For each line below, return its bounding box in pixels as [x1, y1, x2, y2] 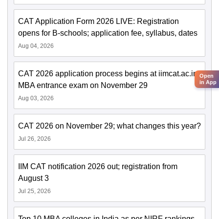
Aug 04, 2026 [18, 43, 54, 50]
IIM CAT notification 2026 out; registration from [18, 162, 177, 171]
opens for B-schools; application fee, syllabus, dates [18, 29, 197, 38]
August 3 [18, 174, 49, 183]
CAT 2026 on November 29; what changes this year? [18, 122, 201, 131]
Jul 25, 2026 [18, 188, 51, 195]
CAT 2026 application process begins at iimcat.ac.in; [18, 69, 199, 78]
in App [199, 79, 217, 85]
